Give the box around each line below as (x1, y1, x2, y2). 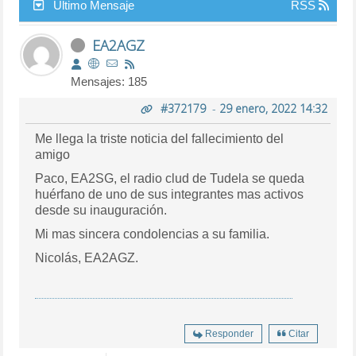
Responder (204, 327, 253, 339)
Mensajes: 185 (71, 74, 148, 88)
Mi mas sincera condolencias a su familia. (35, 226, 277, 241)
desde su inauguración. (35, 203, 168, 217)
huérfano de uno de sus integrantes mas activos (35, 187, 304, 201)
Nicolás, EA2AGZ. (35, 250, 139, 265)
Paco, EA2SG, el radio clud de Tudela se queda (35, 171, 305, 185)
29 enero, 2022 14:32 (219, 100, 327, 116)
